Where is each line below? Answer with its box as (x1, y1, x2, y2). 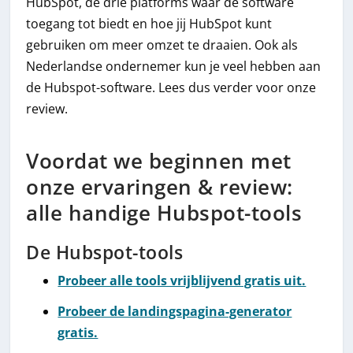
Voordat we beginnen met (26, 147, 292, 176)
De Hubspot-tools (26, 240, 184, 266)
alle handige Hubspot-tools (26, 199, 303, 228)
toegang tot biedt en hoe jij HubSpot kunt (26, 14, 273, 32)
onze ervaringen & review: (26, 173, 293, 202)
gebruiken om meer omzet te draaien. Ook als (26, 35, 299, 54)
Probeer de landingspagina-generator (58, 302, 292, 320)
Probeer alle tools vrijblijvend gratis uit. (58, 272, 307, 290)
